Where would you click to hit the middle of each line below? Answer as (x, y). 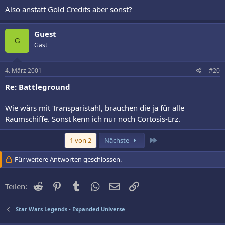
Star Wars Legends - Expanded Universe (70, 209)
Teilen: (16, 186)
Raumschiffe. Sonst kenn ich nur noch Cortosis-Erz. (93, 119)
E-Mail (132, 185)
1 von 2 (80, 140)
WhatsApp (119, 185)
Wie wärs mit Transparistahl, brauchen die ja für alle (95, 108)
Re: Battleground (38, 87)
